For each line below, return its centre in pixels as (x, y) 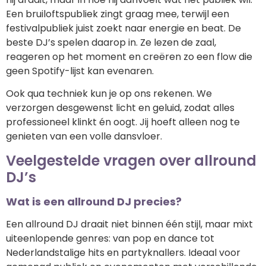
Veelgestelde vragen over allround (131, 160)
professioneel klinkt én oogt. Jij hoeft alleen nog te (123, 122)
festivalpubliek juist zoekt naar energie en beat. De (123, 28)
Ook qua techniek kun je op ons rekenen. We (109, 94)
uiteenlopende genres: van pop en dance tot (110, 238)
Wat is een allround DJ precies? (94, 201)
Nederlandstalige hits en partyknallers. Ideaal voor (123, 252)
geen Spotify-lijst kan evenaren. (80, 71)
